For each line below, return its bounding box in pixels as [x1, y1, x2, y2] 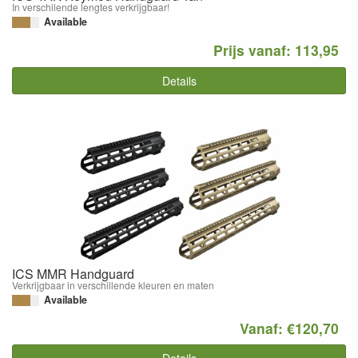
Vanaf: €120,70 [240, 317, 340, 338]
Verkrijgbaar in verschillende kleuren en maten [12, 277, 214, 292]
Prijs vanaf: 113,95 [213, 40, 340, 61]
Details [161, 72, 197, 89]
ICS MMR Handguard [12, 264, 134, 283]
